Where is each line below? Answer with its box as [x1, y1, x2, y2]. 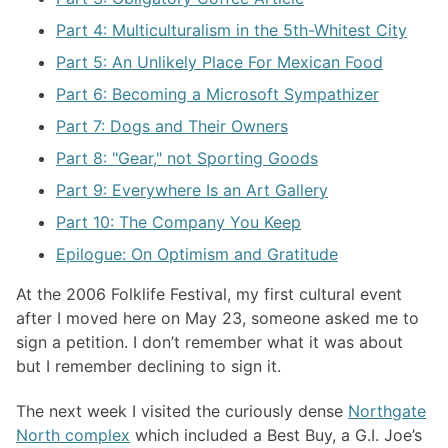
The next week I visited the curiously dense [16, 400, 348, 421]
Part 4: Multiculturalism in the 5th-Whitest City [56, 19, 407, 40]
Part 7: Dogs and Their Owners [56, 115, 288, 136]
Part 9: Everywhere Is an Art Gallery [56, 179, 328, 200]
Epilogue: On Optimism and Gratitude [56, 243, 338, 264]
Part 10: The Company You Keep [56, 211, 301, 232]
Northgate [348, 400, 426, 421]
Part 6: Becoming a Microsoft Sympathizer [56, 83, 379, 104]
